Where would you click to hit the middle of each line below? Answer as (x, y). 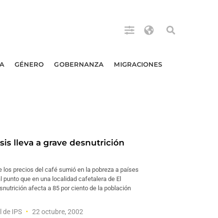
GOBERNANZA (79, 64)
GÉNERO (29, 64)
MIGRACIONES (138, 64)
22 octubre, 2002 (57, 212)
